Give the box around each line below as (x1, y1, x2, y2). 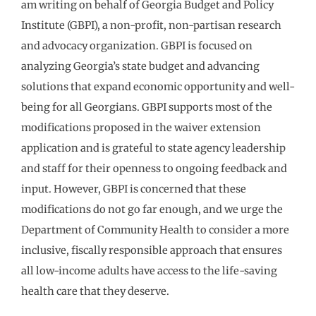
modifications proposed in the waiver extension (21, 121, 261, 134)
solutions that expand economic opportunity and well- (21, 80, 295, 93)
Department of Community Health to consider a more (21, 223, 289, 236)
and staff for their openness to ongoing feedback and (21, 162, 287, 175)
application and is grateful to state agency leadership (21, 141, 286, 154)
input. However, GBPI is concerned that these (21, 182, 246, 195)
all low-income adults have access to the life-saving (21, 264, 277, 277)
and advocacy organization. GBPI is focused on (21, 39, 253, 52)
